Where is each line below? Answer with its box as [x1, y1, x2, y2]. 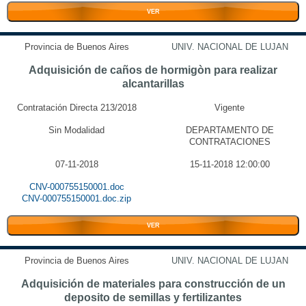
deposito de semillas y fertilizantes [64, 292, 242, 303]
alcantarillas [122, 78, 184, 89]
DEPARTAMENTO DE [185, 125, 274, 135]
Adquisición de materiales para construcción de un [20, 278, 286, 290]
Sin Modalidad [48, 125, 105, 135]
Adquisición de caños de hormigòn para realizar [29, 64, 277, 76]
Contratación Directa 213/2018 [16, 102, 137, 113]
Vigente [214, 102, 245, 113]
